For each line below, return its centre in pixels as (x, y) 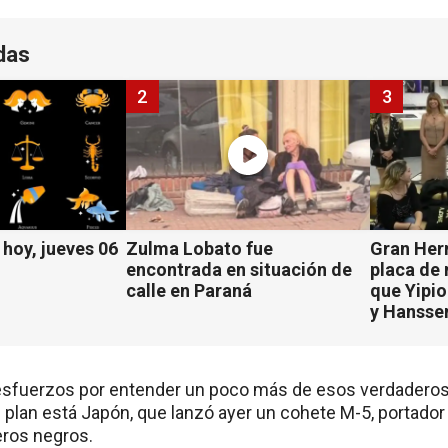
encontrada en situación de (238, 270)
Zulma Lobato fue (199, 249)
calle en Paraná (188, 291)
